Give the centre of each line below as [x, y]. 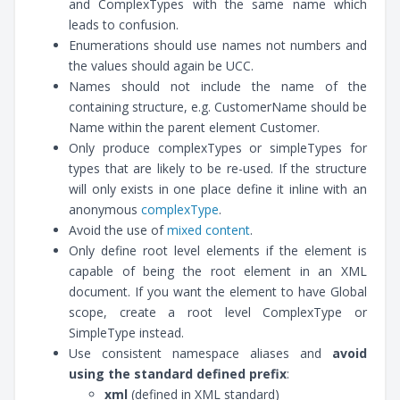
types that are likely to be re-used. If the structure [218, 168]
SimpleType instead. [126, 332]
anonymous [105, 209]
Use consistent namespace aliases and [200, 353]
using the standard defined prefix [178, 373]
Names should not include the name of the [218, 86]
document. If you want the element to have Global [218, 291]
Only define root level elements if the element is [218, 250]
